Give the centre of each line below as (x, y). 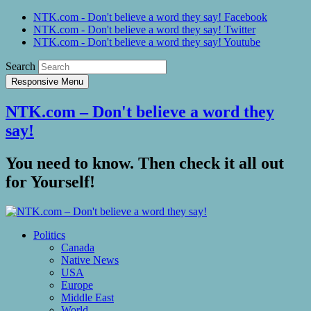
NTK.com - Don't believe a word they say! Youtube (147, 42)
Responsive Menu (47, 82)
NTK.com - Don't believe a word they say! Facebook (150, 17)
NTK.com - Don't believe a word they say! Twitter (144, 30)
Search (20, 66)
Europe (77, 285)
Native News (90, 260)
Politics (49, 235)
